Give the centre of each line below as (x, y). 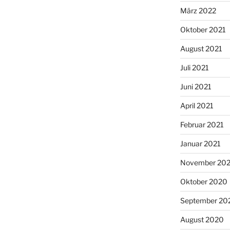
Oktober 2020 (204, 181)
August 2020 (202, 219)
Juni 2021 (196, 86)
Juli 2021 (194, 67)
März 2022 (198, 10)
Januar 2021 (200, 143)
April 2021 (197, 105)
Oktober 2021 (203, 29)
